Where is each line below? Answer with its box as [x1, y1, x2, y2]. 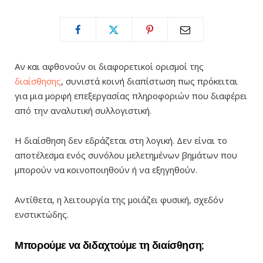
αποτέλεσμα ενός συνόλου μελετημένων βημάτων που [15, 149, 237, 161]
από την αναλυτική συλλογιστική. [15, 104, 151, 116]
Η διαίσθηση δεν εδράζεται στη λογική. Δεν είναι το [15, 134, 227, 146]
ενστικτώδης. [15, 208, 69, 220]
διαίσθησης [15, 75, 61, 87]
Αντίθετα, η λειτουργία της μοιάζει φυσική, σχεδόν [15, 194, 224, 205]
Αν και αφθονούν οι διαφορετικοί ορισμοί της [15, 60, 204, 72]
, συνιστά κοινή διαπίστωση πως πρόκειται [61, 75, 238, 87]
